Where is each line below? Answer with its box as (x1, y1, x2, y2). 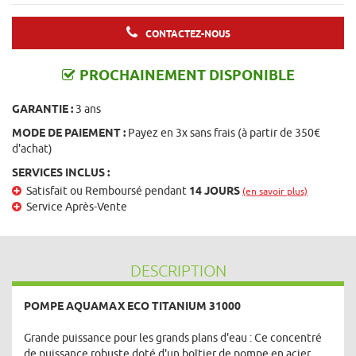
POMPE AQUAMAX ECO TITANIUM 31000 (24, 300, 241, 312)
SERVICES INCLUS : (12, 166, 110, 179)
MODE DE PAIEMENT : (12, 126, 126, 139)
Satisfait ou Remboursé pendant (26, 184, 189, 197)
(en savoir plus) (242, 186, 308, 196)
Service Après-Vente (26, 200, 127, 213)
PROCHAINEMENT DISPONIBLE (79, 67, 295, 83)
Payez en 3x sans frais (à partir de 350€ (126, 126, 320, 139)
